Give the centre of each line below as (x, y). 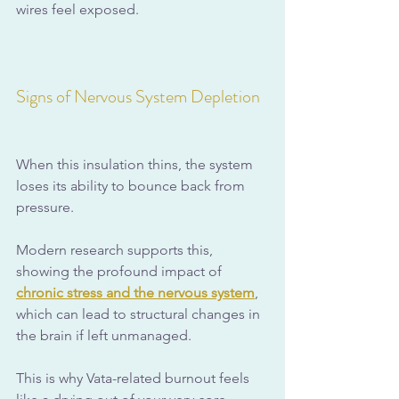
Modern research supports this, (116, 250)
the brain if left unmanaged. (104, 336)
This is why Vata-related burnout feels (134, 379)
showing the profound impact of (121, 272)
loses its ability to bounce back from (132, 186)
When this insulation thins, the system (136, 165)
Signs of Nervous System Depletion (138, 97)
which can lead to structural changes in (140, 314)
